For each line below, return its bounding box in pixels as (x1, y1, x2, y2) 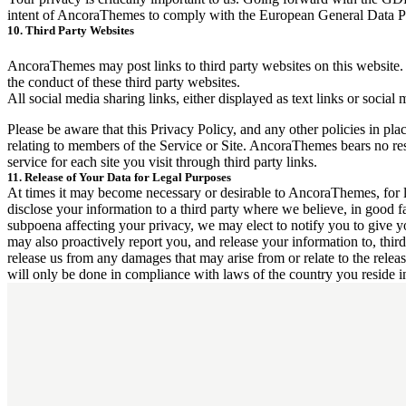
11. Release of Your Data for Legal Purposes (7, 170, 231, 185)
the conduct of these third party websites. (7, 74, 240, 91)
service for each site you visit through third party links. (7, 154, 317, 170)
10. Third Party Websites (7, 24, 134, 38)
